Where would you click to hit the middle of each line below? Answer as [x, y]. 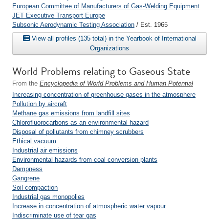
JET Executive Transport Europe [59, 15]
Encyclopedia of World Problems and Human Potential [116, 83]
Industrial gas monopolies [48, 197]
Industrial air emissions [45, 150]
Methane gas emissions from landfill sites [71, 113]
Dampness [27, 169]
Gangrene [26, 178]
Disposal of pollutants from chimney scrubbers [78, 132]
